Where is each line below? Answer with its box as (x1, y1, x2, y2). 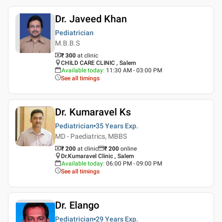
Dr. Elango (55, 199, 99, 211)
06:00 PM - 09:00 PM (106, 160, 162, 167)
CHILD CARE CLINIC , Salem (61, 59, 136, 66)
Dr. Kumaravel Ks (55, 106, 131, 118)
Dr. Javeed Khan (55, 12, 127, 25)
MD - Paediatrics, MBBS (55, 132, 127, 140)
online (120, 145, 137, 152)
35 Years (96, 121, 123, 130)
